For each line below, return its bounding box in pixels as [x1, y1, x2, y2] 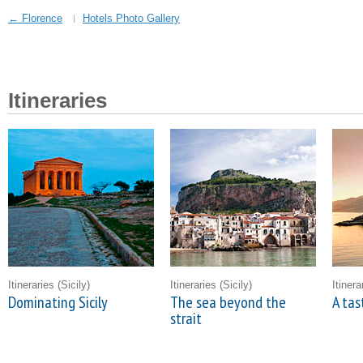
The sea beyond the [170, 292, 286, 313]
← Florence [8, 12, 62, 24]
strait [170, 308, 202, 329]
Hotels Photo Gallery [83, 12, 180, 24]
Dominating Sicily [8, 292, 108, 313]
